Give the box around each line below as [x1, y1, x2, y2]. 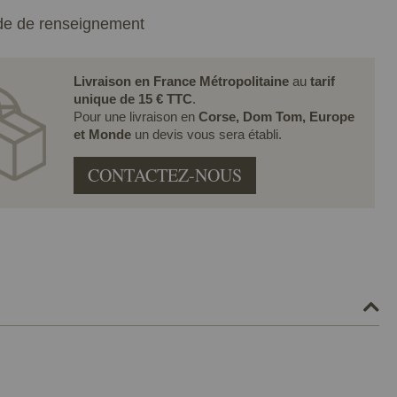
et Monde [73, 126, 135, 142]
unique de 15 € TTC [73, 90, 192, 106]
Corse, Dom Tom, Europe [198, 108, 354, 124]
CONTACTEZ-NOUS [87, 162, 242, 187]
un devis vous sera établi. [134, 126, 282, 142]
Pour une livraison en [73, 108, 198, 124]
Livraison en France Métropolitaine [73, 73, 289, 89]
